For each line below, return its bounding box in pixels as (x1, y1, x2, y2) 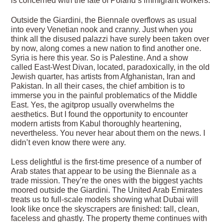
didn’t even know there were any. (11, 138, 126, 147)
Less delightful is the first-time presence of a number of (11, 158, 202, 166)
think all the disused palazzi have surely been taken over (11, 34, 210, 43)
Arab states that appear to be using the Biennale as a (11, 167, 197, 176)
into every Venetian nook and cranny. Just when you (11, 25, 193, 34)
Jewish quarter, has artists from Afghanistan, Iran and (11, 72, 196, 81)
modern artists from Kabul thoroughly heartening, (11, 119, 182, 128)
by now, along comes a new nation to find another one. (11, 44, 202, 53)
